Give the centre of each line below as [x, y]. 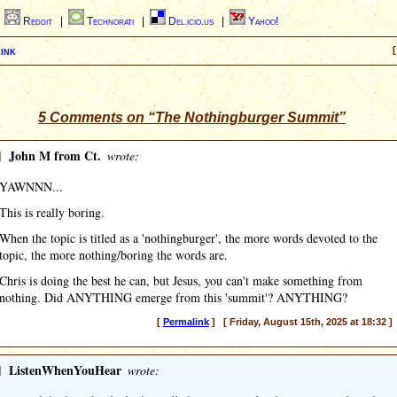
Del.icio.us [192, 21]
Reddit [39, 21]
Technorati [112, 21]
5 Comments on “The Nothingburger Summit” [192, 117]
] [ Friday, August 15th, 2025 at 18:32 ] [300, 322]
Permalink [186, 322]
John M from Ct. [55, 156]
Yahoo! [263, 21]
